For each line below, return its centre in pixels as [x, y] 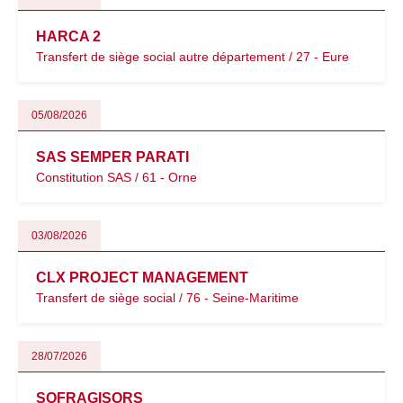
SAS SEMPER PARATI [112, 157]
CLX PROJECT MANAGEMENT [142, 278]
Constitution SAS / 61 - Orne [116, 177]
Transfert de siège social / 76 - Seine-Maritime [167, 298]
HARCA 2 [68, 36]
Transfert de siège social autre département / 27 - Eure [193, 57]
